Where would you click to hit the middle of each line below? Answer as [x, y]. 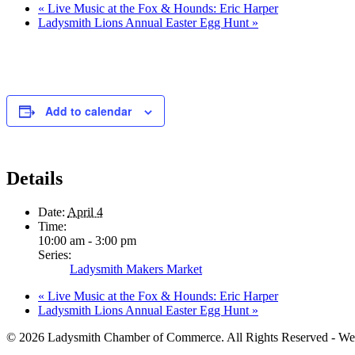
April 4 [85, 212]
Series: [55, 254]
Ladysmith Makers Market [136, 269]
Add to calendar [88, 111]
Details [34, 178]
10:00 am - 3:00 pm [87, 240]
